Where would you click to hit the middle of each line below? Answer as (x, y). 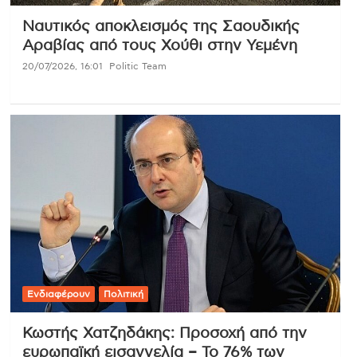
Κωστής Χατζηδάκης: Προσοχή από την (164, 334)
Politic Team (137, 66)
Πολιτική (123, 294)
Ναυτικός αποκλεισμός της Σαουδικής (161, 26)
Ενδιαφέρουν (58, 294)
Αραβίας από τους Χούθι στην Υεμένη (159, 45)
